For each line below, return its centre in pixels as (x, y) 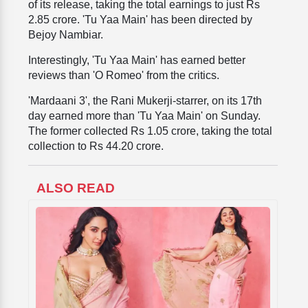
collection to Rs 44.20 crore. (96, 146)
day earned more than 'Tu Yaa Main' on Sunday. (144, 116)
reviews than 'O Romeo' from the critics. (124, 76)
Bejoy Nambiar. (66, 35)
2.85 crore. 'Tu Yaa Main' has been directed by (140, 20)
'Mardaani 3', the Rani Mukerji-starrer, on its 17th (145, 101)
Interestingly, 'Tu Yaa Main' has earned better (137, 60)
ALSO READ (76, 188)
